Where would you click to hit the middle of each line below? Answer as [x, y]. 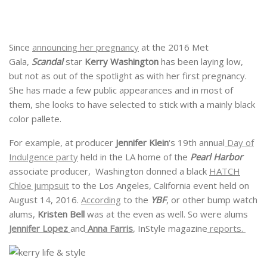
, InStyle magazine [170, 229]
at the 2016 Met [174, 47]
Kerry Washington [122, 62]
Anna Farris [109, 229]
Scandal [49, 62]
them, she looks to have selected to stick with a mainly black [132, 105]
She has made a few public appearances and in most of [121, 90]
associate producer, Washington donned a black [109, 171]
